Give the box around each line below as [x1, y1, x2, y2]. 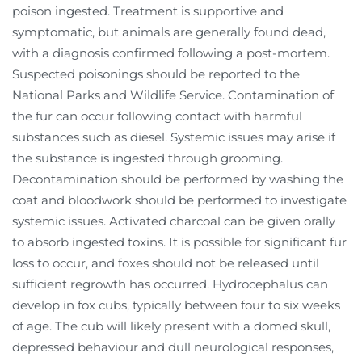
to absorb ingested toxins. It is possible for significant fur [12, 234, 347, 250]
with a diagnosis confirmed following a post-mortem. [12, 44, 330, 61]
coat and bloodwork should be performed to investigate [12, 192, 347, 208]
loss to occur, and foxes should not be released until [12, 255, 319, 271]
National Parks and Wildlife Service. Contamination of [12, 86, 334, 103]
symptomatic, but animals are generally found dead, [12, 23, 326, 40]
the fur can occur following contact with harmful [12, 107, 302, 124]
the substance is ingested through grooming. [12, 149, 283, 166]
